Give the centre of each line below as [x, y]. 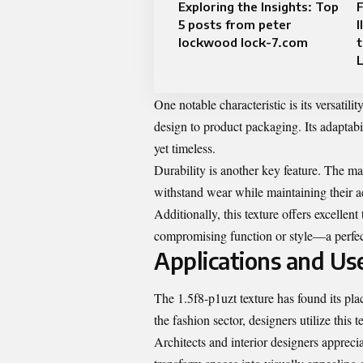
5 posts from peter [235, 25]
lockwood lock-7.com [243, 43]
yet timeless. [185, 148]
